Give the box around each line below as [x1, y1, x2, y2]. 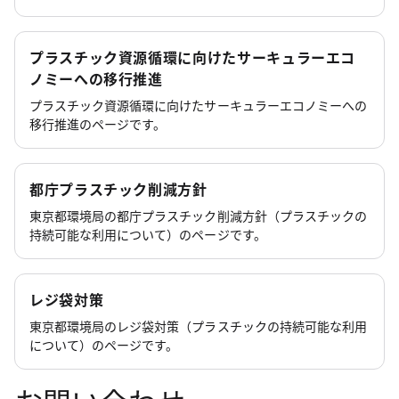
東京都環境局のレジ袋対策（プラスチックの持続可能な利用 [29, 316, 367, 335]
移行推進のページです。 [29, 114, 167, 133]
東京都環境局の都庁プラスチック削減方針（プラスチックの [29, 206, 367, 224]
